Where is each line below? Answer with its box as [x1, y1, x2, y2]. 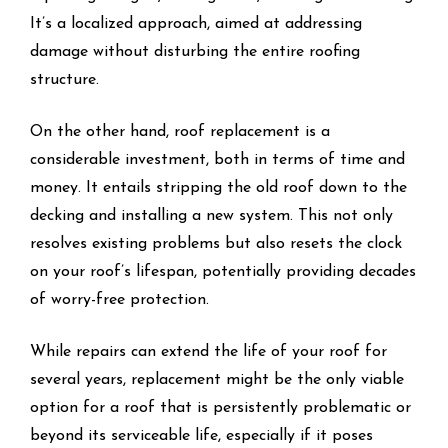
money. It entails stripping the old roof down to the [30, 179, 407, 196]
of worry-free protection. [30, 291, 209, 308]
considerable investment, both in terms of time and [30, 151, 405, 168]
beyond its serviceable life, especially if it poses [30, 427, 373, 444]
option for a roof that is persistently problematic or [30, 399, 411, 416]
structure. [30, 71, 99, 88]
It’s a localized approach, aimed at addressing [30, 15, 362, 32]
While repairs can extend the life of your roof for [30, 343, 387, 360]
